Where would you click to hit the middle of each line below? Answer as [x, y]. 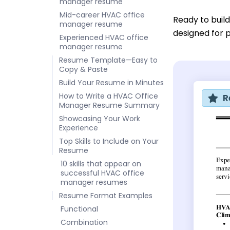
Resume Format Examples [106, 195]
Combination [84, 222]
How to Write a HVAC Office [109, 96]
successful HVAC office [102, 173]
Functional [79, 209]
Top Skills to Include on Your [109, 141]
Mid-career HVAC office [102, 15]
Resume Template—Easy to [108, 60]
